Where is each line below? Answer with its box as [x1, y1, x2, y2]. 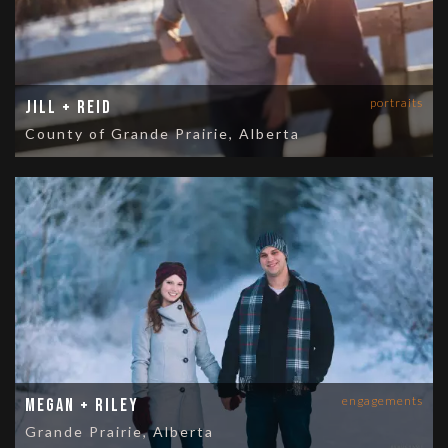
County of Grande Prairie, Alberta [25, 124, 300, 142]
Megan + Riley [25, 395, 139, 417]
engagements [342, 393, 423, 409]
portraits [370, 94, 423, 110]
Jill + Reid [25, 96, 112, 118]
